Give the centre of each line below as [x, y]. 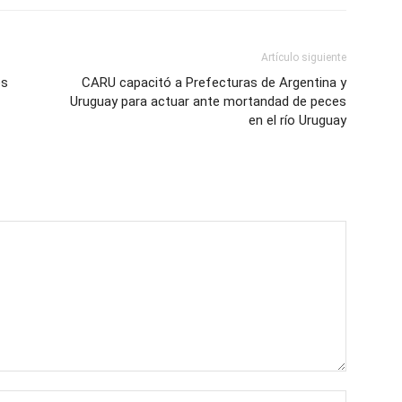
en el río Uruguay [297, 120]
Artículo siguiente [304, 57]
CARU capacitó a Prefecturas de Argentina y [214, 83]
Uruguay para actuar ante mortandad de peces [208, 101]
